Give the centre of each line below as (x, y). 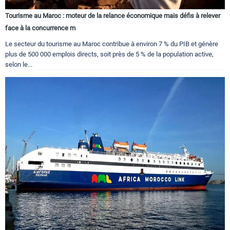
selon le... (19, 65)
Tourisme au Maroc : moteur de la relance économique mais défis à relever (113, 16)
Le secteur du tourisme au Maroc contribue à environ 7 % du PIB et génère (112, 44)
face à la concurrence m (40, 28)
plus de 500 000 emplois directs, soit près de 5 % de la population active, (109, 54)
